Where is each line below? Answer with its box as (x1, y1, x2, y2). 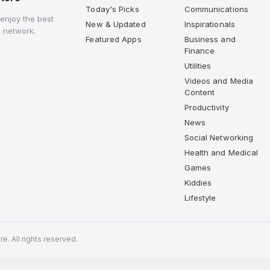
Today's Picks (86, 4, 139, 14)
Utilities (184, 60, 212, 71)
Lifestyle (184, 192, 216, 202)
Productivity (184, 102, 229, 112)
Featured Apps (86, 34, 142, 44)
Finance (184, 45, 215, 55)
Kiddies (184, 177, 212, 187)
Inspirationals (184, 19, 235, 29)
